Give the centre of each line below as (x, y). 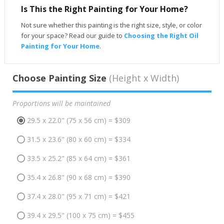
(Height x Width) (142, 78)
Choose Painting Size (59, 78)
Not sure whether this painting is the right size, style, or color (111, 25)
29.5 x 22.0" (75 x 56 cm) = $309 (78, 120)
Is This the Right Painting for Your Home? (104, 9)
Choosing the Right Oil (161, 35)
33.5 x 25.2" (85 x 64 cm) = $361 (78, 158)
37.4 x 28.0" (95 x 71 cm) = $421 (78, 196)
